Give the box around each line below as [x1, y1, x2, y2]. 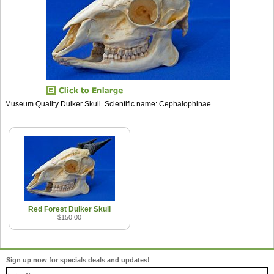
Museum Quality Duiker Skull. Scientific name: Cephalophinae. [5, 99, 213, 108]
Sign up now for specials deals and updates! [6, 256, 150, 264]
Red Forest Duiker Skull [28, 204, 111, 213]
